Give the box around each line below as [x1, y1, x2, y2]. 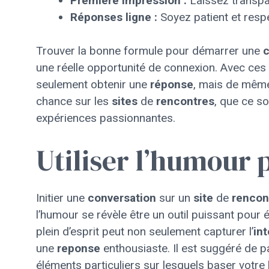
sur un [156, 190, 193, 205]
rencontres [156, 94, 214, 108]
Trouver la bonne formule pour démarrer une [36, 44, 263, 58]
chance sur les [36, 94, 112, 108]
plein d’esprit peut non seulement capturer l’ [36, 224, 253, 238]
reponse [57, 241, 100, 255]
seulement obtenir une [36, 77, 150, 91]
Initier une [36, 190, 88, 205]
